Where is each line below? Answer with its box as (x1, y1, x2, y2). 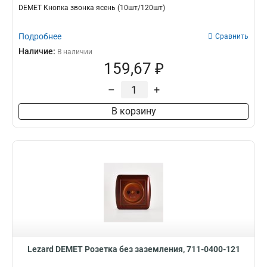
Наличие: (18, 46, 57, 56)
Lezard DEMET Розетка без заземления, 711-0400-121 (27, 244, 240, 254)
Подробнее (18, 32, 61, 41)
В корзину (111, 105, 156, 117)
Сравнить (215, 32, 249, 41)
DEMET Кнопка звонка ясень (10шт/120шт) (18, 4, 165, 12)
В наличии (57, 48, 92, 56)
